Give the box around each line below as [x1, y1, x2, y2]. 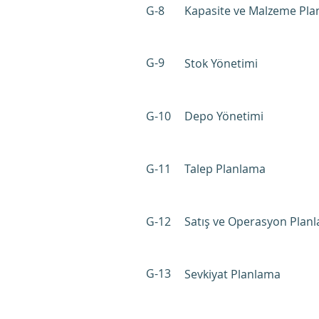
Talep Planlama [184, 161, 266, 177]
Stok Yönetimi [184, 56, 258, 71]
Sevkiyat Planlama [184, 266, 281, 282]
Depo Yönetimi [184, 108, 263, 124]
